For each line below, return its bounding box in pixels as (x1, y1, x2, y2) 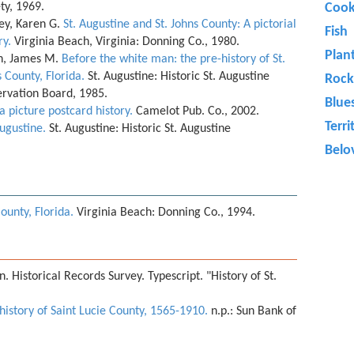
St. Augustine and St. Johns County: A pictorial (63, 18, 296, 31)
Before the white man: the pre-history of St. (62, 53, 285, 66)
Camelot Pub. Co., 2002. (133, 105, 262, 118)
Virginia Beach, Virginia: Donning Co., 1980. (11, 36, 243, 48)
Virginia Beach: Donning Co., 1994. (73, 206, 258, 219)
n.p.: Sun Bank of (208, 305, 296, 318)
